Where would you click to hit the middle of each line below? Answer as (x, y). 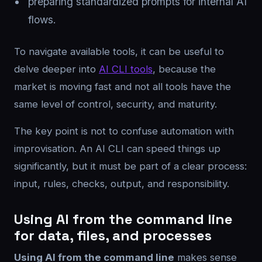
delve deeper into (56, 69)
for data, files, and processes (113, 235)
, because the (184, 69)
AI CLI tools (126, 69)
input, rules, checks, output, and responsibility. (122, 184)
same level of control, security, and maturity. (116, 104)
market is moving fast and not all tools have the (123, 87)
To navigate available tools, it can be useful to (119, 51)
